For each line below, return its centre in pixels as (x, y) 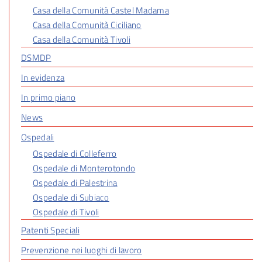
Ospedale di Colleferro (75, 153)
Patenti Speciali (50, 230)
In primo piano (49, 97)
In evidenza (43, 77)
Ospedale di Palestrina (75, 182)
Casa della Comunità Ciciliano (87, 25)
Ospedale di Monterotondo (84, 168)
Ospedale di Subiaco (71, 197)
